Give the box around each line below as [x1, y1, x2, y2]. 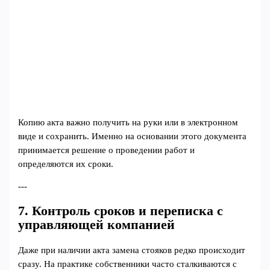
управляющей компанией [18, 218, 175, 233]
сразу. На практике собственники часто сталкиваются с [18, 259, 237, 269]
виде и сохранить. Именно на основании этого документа [18, 131, 247, 141]
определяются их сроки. [18, 159, 114, 169]
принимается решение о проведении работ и [18, 145, 195, 155]
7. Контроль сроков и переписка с [18, 204, 224, 219]
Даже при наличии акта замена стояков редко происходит [18, 245, 246, 255]
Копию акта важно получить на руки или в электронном [18, 117, 239, 127]
